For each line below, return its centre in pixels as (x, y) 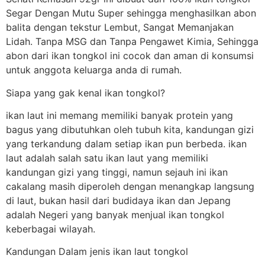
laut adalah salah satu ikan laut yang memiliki (107, 158)
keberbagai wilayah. (51, 229)
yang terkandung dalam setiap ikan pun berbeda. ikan (126, 143)
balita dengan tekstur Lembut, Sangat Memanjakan (120, 28)
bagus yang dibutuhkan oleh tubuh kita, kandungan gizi (130, 129)
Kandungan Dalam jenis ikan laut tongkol (97, 252)
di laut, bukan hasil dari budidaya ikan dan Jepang (118, 200)
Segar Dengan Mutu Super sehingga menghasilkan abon (131, 13)
